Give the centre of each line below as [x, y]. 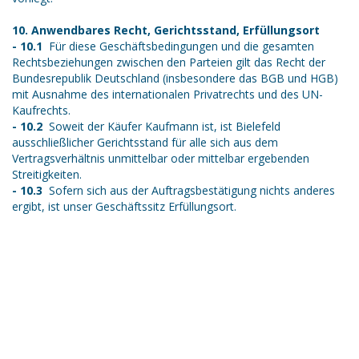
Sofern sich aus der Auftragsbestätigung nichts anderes [189, 191]
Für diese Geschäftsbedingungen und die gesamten [178, 46]
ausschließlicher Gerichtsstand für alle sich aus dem [145, 143]
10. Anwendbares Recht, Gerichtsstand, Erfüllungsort [166, 30]
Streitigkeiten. [47, 175]
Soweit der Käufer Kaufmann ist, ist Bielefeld [161, 127]
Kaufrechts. [41, 111]
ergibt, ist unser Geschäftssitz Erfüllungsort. [124, 207]
